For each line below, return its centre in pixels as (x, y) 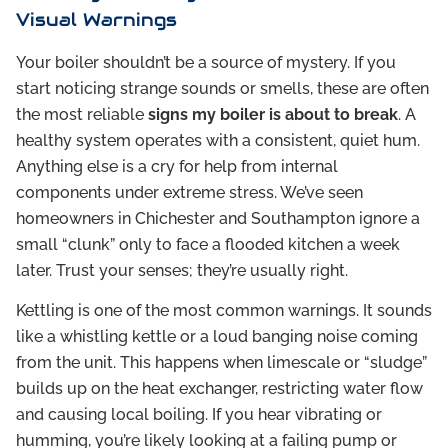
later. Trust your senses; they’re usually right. (182, 270)
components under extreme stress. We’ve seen (189, 192)
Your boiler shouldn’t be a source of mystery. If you (206, 62)
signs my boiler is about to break (273, 114)
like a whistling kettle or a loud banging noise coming (217, 337)
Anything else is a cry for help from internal (177, 166)
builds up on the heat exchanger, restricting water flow (219, 389)
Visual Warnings (96, 19)
